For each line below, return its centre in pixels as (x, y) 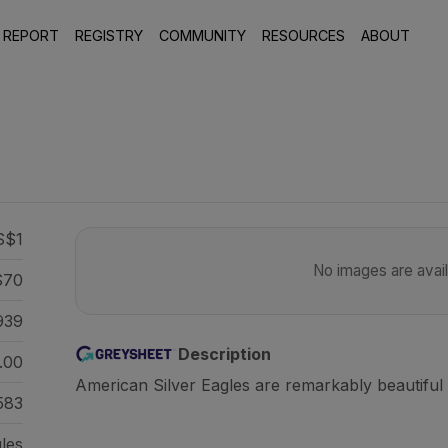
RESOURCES (304, 35)
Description (224, 354)
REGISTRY (109, 35)
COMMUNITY (203, 35)
